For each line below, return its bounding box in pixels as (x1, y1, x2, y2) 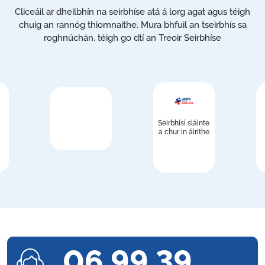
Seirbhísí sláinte (158, 119, 210, 128)
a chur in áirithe (158, 128, 209, 137)
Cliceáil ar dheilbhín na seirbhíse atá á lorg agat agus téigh (15, 7, 250, 18)
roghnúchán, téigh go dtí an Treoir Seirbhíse (44, 33, 221, 44)
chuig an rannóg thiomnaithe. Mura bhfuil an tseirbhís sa (18, 20, 247, 31)
